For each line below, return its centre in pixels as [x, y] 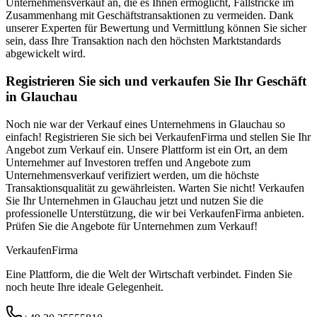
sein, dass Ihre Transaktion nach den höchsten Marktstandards [143, 41]
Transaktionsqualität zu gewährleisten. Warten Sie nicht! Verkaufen [155, 188]
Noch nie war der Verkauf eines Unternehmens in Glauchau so [145, 124]
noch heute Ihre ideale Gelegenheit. [85, 287]
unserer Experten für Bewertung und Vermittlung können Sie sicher [156, 28]
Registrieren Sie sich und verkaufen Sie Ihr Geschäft [156, 81]
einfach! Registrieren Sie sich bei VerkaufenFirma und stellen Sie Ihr [158, 137]
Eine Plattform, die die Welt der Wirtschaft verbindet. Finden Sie [149, 274]
